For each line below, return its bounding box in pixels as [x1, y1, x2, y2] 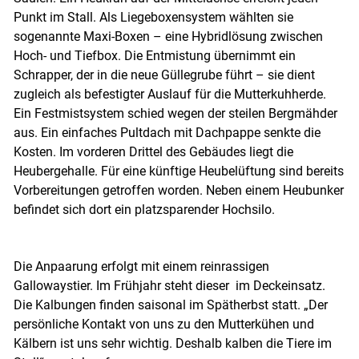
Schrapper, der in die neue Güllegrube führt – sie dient [13, 67, 315, 83]
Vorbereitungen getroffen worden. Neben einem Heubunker [13, 183, 344, 199]
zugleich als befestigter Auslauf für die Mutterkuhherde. [13, 87, 326, 103]
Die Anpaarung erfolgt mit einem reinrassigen [13, 259, 269, 275]
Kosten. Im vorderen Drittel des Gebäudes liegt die [13, 144, 293, 160]
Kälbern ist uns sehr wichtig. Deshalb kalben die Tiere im [13, 336, 332, 352]
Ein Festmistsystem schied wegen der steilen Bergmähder [13, 106, 337, 122]
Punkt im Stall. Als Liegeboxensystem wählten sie [13, 10, 293, 26]
